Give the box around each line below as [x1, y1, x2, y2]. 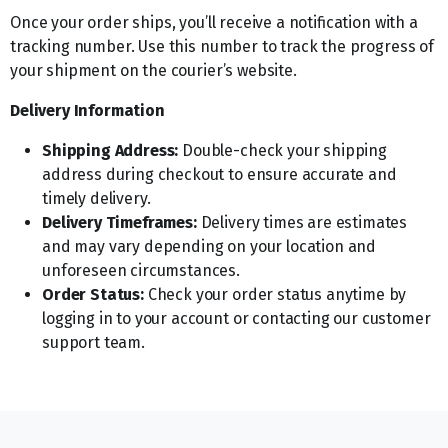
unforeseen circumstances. [42, 261, 240, 280]
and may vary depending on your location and [42, 237, 377, 256]
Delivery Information [10, 101, 165, 120]
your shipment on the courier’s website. [10, 61, 297, 80]
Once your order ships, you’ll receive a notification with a [10, 13, 418, 32]
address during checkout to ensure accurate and [42, 165, 397, 184]
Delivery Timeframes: [42, 213, 197, 232]
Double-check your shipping [178, 141, 387, 160]
